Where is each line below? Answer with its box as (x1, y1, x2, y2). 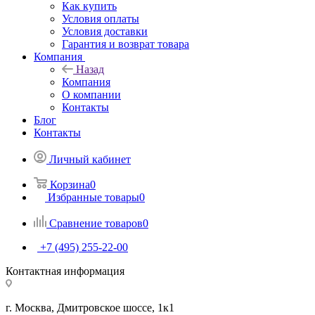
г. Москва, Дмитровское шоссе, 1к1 (6, 301, 174, 314)
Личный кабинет (49, 153, 131, 165)
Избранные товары (48, 191, 139, 203)
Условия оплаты (62, 12, 139, 25)
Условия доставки (62, 25, 148, 37)
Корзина (50, 178, 90, 191)
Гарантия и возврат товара (62, 37, 189, 50)
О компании (62, 88, 121, 101)
